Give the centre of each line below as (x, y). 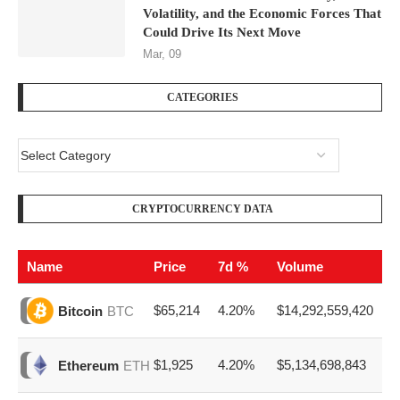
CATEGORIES (202, 98)
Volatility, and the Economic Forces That (262, 14)
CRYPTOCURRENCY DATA (202, 209)
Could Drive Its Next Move (222, 33)
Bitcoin (80, 311)
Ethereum (88, 365)
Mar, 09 (162, 54)
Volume (300, 267)
